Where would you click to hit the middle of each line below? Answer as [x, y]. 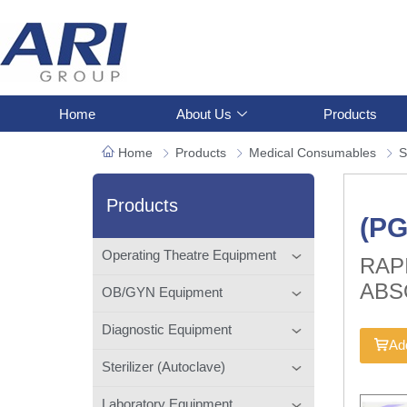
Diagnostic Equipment [167, 329]
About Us [203, 114]
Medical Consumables [313, 153]
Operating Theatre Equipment [189, 254]
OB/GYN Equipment [162, 292]
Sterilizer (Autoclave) [164, 366]
